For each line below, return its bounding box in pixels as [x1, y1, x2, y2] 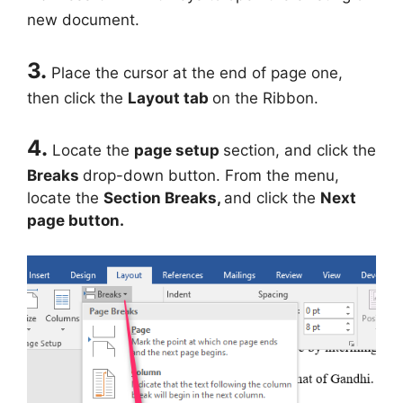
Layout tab [128, 88, 212, 107]
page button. [27, 211, 124, 230]
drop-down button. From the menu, [83, 166, 339, 185]
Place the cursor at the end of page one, [51, 63, 343, 82]
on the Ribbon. [212, 88, 318, 107]
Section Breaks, [103, 189, 224, 208]
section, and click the [223, 141, 376, 160]
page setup [134, 141, 223, 160]
